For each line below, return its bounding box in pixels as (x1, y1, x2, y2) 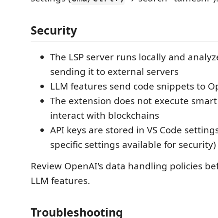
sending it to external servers (50, 65, 179, 78)
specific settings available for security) (50, 138, 216, 151)
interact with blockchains (50, 109, 159, 122)
